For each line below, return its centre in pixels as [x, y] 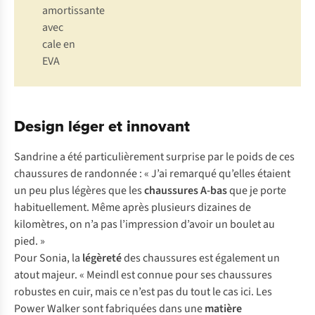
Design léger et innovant [102, 126]
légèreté [102, 258]
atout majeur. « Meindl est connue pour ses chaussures [143, 275]
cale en [59, 45]
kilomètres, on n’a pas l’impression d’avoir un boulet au [144, 225]
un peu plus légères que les [79, 191]
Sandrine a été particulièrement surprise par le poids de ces [154, 157]
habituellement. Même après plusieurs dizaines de [133, 208]
